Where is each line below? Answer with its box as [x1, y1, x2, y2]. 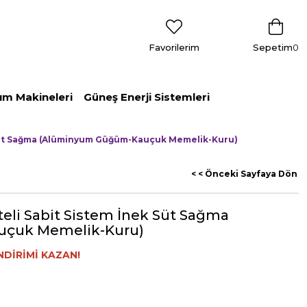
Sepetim [253, 42, 293, 53]
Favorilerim [149, 42, 199, 53]
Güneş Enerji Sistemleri [84, 90, 210, 103]
